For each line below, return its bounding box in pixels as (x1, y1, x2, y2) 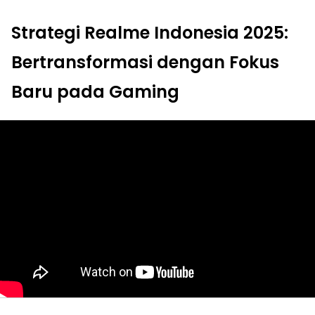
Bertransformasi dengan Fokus (11, 50, 279, 74)
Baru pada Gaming (11, 79, 179, 103)
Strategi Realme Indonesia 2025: (11, 20, 288, 44)
